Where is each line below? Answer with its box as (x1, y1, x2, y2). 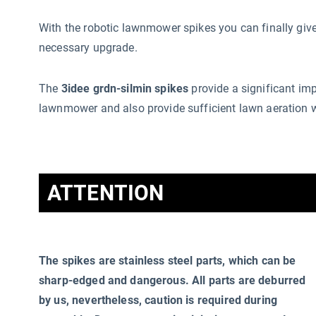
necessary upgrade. (39, 41, 138, 54)
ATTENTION (47, 181, 164, 205)
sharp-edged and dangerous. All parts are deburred (39, 274, 306, 287)
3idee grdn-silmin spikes (61, 82, 189, 95)
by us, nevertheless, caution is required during (39, 293, 278, 307)
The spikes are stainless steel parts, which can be (39, 254, 296, 267)
